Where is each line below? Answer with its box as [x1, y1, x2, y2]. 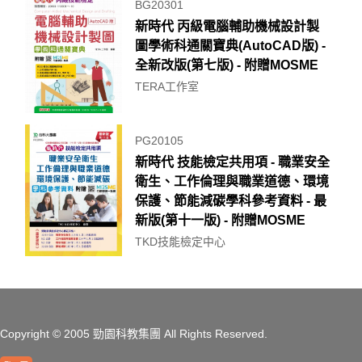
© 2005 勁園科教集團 [49, 327, 161, 340]
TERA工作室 [135, 80, 199, 93]
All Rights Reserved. [161, 327, 267, 340]
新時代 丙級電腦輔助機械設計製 [135, 19, 319, 33]
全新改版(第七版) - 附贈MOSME [135, 58, 318, 72]
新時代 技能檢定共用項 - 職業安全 [135, 155, 330, 169]
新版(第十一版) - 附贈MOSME [135, 213, 305, 227]
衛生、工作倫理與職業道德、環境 [135, 175, 329, 188]
